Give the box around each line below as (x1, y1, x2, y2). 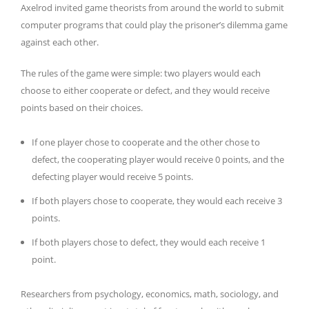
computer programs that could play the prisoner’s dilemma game (21, 19, 288, 32)
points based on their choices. (21, 101, 145, 114)
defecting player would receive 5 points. (32, 170, 195, 183)
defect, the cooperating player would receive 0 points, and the (32, 153, 284, 166)
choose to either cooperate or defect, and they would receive (21, 84, 270, 97)
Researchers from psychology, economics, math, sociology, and (21, 288, 279, 301)
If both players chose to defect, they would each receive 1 (32, 236, 266, 249)
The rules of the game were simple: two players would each (21, 67, 261, 80)
